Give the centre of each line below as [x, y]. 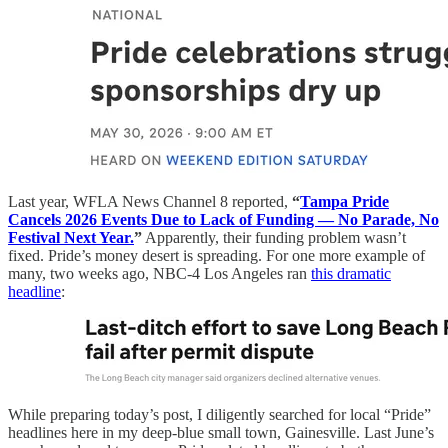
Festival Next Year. [71, 238]
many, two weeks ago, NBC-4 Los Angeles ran [159, 274]
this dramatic [351, 274]
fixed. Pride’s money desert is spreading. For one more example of [216, 256]
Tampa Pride [344, 202]
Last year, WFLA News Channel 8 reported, [150, 202]
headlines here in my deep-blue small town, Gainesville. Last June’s [221, 433]
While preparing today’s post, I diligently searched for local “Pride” [219, 415]
